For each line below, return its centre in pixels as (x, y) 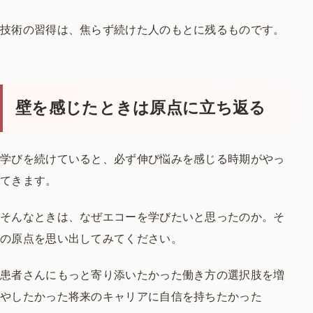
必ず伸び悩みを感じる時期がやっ (199, 158)
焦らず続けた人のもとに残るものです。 (182, 30)
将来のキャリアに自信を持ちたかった (165, 296)
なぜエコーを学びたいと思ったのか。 (177, 216)
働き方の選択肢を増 (233, 274)
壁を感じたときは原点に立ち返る (141, 108)
